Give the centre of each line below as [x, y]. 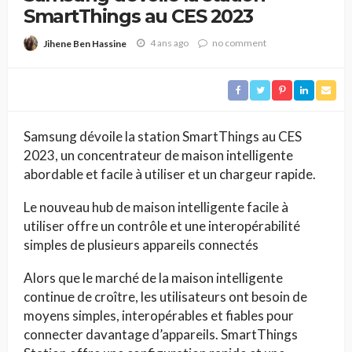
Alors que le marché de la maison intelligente [153, 277]
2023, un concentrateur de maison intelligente [158, 155]
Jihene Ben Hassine [85, 43]
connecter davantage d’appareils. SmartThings [161, 334]
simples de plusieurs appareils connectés [141, 244]
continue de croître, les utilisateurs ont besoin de [165, 296]
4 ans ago [169, 43]
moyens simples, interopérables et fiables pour [159, 315]
